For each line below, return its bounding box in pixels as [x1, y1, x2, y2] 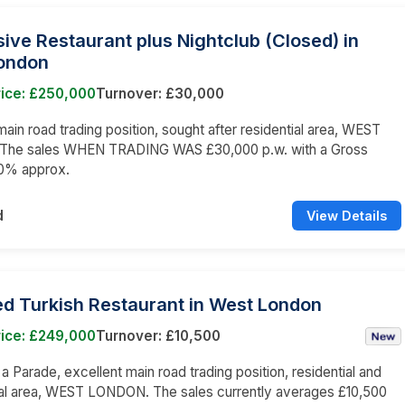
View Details [306, 207, 387, 223]
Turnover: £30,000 [96, 84, 224, 102]
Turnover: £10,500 [96, 326, 221, 344]
